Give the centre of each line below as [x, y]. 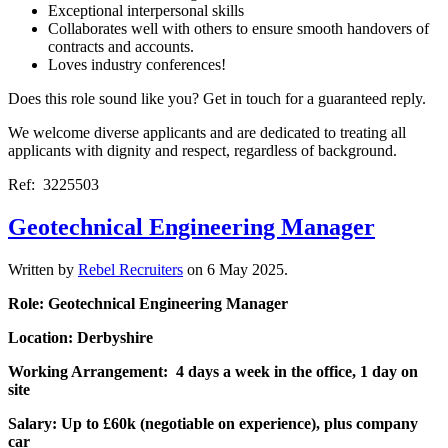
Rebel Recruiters [130, 270]
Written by [43, 270]
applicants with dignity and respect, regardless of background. [202, 151]
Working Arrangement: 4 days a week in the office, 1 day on [213, 372]
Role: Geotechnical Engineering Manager [148, 304]
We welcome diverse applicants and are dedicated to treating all [207, 133]
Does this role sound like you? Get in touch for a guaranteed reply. [217, 99]
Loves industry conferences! [137, 65]
